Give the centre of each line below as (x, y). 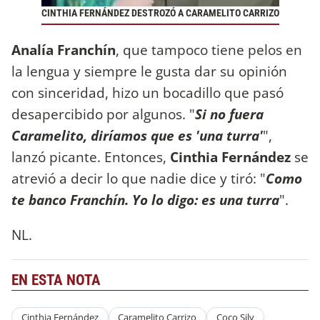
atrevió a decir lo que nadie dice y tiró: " (139, 178)
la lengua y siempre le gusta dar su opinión (149, 71)
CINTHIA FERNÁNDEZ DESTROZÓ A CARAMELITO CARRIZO (160, 14)
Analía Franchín (64, 49)
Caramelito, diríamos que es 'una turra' (137, 135)
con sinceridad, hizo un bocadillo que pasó (147, 92)
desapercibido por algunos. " (103, 114)
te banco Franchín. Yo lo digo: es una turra (145, 199)
